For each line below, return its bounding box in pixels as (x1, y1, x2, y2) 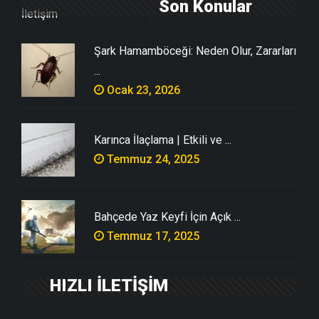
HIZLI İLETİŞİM (50, 275, 168, 296)
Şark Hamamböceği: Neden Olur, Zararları (94, 43, 296, 58)
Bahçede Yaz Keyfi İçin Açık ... (94, 209, 241, 224)
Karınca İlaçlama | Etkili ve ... (94, 132, 231, 147)
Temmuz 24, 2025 (104, 152, 199, 166)
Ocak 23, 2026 (104, 83, 180, 97)
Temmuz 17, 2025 (104, 229, 199, 243)
